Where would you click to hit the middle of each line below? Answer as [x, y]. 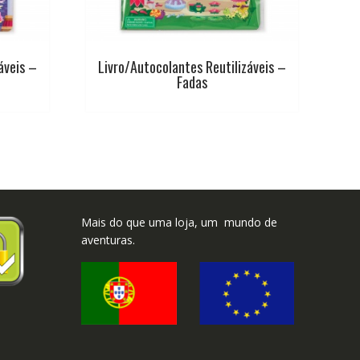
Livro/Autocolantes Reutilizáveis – [192, 67]
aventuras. [108, 240]
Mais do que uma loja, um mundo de [179, 223]
